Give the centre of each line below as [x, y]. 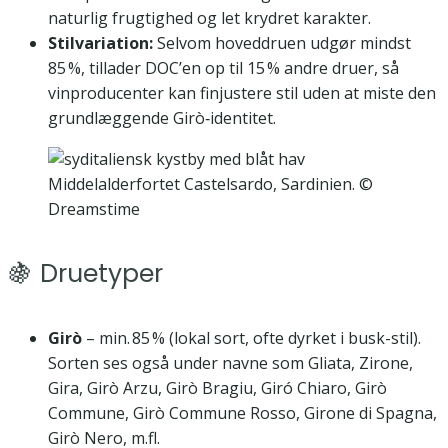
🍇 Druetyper [85, 274]
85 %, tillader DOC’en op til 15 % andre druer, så [223, 68]
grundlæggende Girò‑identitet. [162, 118]
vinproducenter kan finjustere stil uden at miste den [242, 93]
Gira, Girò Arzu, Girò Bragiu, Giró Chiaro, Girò [217, 387]
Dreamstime [94, 209]
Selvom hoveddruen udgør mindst [282, 43]
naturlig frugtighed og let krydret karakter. [209, 18]
